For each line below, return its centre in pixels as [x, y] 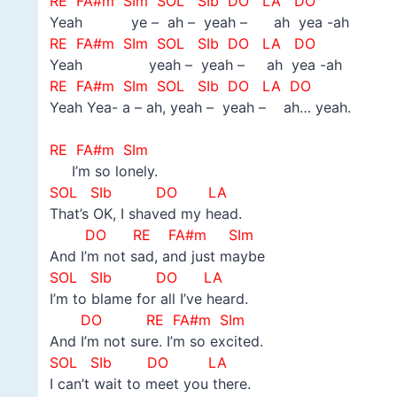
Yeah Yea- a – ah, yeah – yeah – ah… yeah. [200, 108]
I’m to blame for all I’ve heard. [148, 299]
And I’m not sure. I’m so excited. [156, 342]
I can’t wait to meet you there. [150, 384]
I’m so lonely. [103, 171]
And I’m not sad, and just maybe [157, 257]
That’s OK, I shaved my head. [145, 214]
